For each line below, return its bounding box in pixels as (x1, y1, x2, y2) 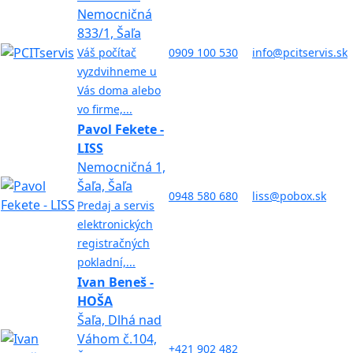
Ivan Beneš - (77, 273, 154, 292)
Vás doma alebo (77, 83, 161, 98)
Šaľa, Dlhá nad (77, 311, 162, 329)
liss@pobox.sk (252, 188, 326, 204)
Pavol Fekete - (77, 121, 164, 139)
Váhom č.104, (77, 330, 157, 348)
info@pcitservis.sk (252, 45, 347, 61)
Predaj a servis (77, 198, 154, 214)
